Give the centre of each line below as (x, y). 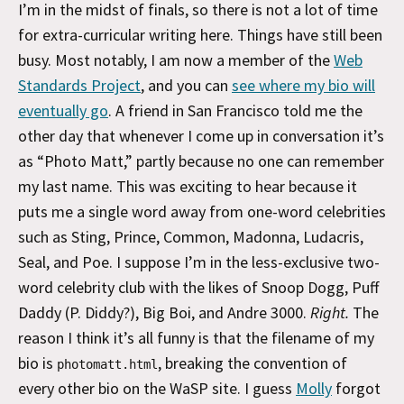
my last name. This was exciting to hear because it (188, 186)
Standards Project (79, 85)
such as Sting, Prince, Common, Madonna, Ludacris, (191, 236)
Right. (330, 312)
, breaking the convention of (252, 363)
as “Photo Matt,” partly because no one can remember (201, 161)
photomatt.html (107, 364)
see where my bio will (303, 85)
